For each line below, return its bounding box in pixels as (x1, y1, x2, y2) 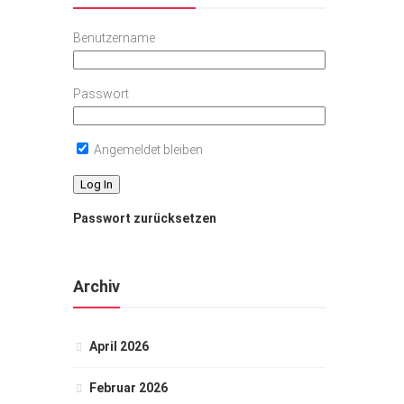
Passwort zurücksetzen (73, 211, 216, 225)
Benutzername (73, 31, 155, 45)
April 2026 (89, 339, 149, 353)
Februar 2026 (89, 381, 168, 395)
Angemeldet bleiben (91, 142, 203, 157)
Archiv (73, 277, 120, 296)
